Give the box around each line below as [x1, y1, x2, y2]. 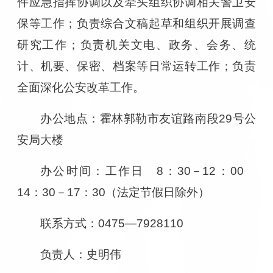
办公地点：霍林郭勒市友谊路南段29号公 [40, 112, 257, 125]
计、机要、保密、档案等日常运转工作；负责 [16, 59, 257, 73]
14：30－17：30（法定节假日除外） [16, 185, 210, 199]
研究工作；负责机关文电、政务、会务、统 [16, 38, 257, 51]
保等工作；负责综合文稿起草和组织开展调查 [16, 16, 257, 30]
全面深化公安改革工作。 [16, 80, 144, 94]
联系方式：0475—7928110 [40, 216, 184, 230]
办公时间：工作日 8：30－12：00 [40, 164, 244, 177]
